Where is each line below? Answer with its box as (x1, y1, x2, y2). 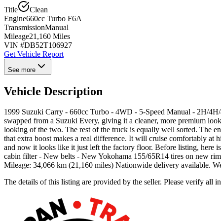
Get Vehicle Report (4, 49, 64, 58)
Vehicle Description (4, 84, 103, 98)
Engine (4, 14, 26, 23)
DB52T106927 (24, 40, 72, 49)
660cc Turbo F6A (26, 14, 82, 23)
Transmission (4, 23, 45, 32)
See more (8, 66, 36, 74)
